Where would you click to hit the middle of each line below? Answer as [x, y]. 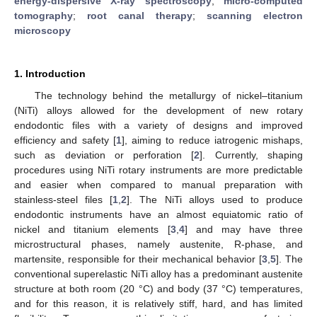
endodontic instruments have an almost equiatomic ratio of [158, 214]
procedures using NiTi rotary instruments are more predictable [158, 169]
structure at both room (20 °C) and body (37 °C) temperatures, [158, 288]
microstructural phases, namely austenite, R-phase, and [158, 244]
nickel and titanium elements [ [92, 229]
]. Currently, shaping [252, 155]
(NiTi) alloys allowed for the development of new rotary [158, 110]
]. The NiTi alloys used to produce [215, 199]
